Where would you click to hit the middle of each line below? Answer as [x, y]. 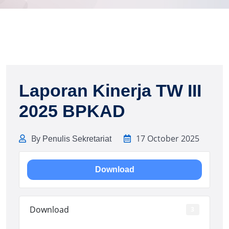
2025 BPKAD [72, 111]
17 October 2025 [168, 139]
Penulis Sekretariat [77, 139]
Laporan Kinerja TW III [110, 90]
